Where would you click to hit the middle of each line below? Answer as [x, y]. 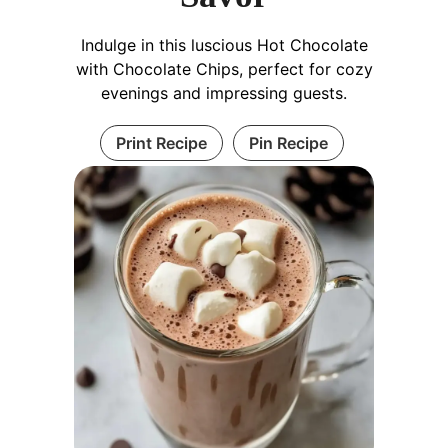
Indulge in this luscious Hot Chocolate [224, 44]
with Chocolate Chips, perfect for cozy [224, 68]
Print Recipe [161, 142]
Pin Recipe [288, 142]
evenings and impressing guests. [224, 92]
